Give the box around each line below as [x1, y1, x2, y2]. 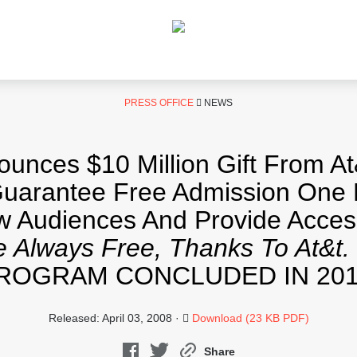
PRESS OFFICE [124, 97, 194, 108]
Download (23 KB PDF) [191, 312, 309, 324]
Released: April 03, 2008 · [48, 312, 182, 324]
